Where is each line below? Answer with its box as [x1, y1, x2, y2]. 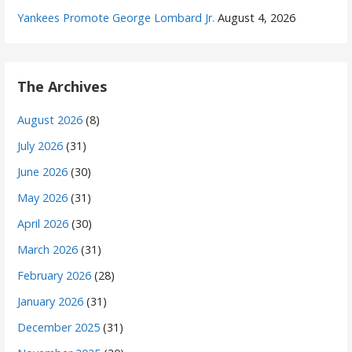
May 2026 [17, 189, 68, 205]
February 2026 [17, 267, 92, 283]
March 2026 [17, 241, 79, 257]
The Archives [17, 76, 108, 96]
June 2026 [17, 163, 68, 179]
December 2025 [17, 319, 101, 335]
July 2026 [17, 137, 64, 153]
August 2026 [17, 112, 83, 127]
